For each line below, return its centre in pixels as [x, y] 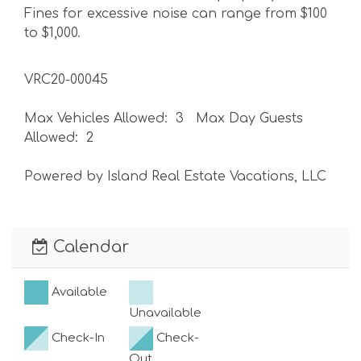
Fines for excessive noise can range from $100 [176, 13]
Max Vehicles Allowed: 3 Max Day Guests [164, 118]
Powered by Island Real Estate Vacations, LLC [175, 176]
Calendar [89, 247]
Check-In [77, 338]
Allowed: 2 [59, 137]
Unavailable [165, 313]
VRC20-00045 [66, 79]
